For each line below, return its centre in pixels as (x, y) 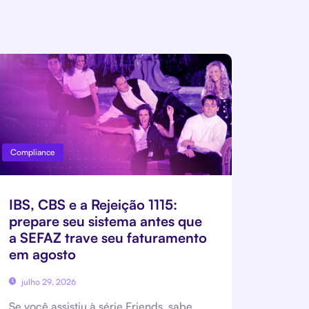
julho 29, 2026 (48, 281)
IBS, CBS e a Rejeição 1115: (93, 204)
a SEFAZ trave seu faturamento (108, 237)
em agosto (42, 254)
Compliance (32, 152)
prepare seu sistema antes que (105, 221)
